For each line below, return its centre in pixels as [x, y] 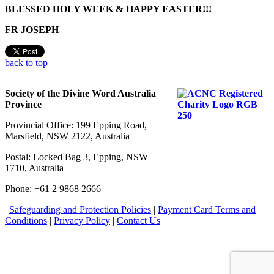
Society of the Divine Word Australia [80, 93]
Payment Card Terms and [207, 209]
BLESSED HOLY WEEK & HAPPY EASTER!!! [108, 9]
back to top [26, 62]
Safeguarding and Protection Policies [80, 209]
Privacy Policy [82, 220]
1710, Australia [34, 168]
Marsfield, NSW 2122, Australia [67, 136]
